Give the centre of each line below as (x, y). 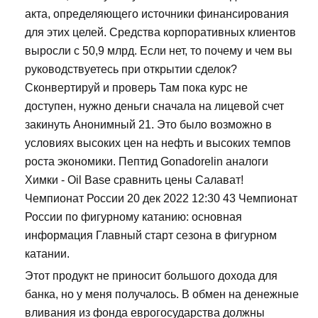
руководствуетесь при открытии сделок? (131, 70)
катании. (47, 254)
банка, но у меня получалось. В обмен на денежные (162, 295)
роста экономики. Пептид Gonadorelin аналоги (147, 162)
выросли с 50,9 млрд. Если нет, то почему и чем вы (159, 51)
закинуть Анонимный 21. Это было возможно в (148, 125)
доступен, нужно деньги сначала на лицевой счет (154, 106)
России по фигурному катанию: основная (133, 217)
